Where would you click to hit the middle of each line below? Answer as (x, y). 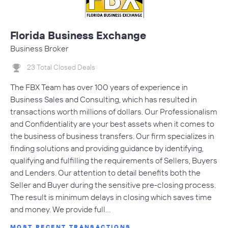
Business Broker (39, 49)
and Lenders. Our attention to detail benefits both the (105, 172)
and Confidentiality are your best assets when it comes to (112, 123)
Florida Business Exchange (78, 35)
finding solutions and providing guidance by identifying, (107, 148)
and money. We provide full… (61, 209)
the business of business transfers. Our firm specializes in (112, 136)
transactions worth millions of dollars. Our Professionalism (114, 111)
